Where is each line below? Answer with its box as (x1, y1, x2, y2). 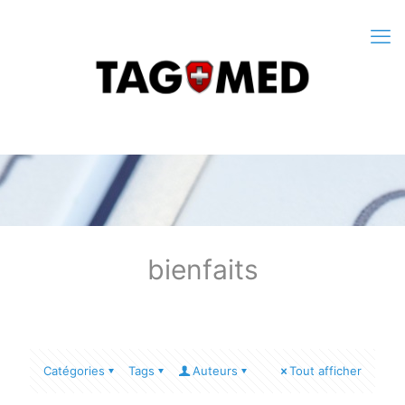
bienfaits (146, 253, 259, 286)
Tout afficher (289, 363, 362, 378)
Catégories (43, 363, 105, 378)
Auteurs (193, 363, 238, 378)
